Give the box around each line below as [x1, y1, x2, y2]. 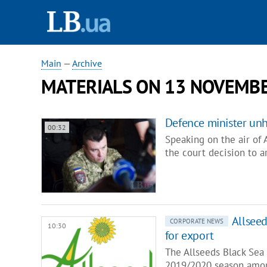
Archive [72, 57, 102, 69]
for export [164, 228, 214, 244]
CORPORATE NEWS [169, 217, 223, 226]
